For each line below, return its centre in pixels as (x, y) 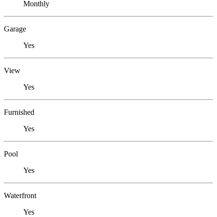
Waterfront (20, 195)
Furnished (19, 112)
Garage (15, 29)
